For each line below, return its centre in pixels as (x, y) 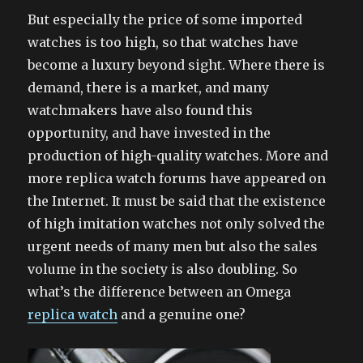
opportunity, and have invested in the (149, 132)
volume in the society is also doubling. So (163, 269)
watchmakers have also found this (141, 110)
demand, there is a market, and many (149, 87)
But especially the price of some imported (165, 19)
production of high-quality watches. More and (178, 155)
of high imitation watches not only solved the (177, 223)
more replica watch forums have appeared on (177, 178)
